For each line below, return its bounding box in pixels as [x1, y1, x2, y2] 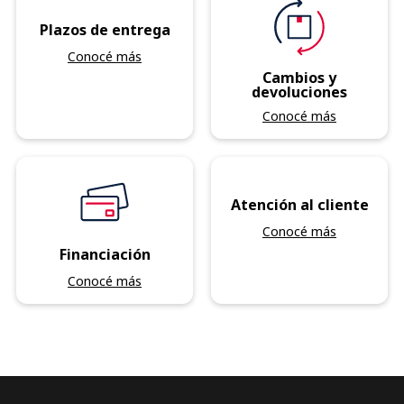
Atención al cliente [230, 195, 369, 216]
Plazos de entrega [39, 20, 170, 41]
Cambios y [262, 67, 336, 87]
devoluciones [252, 81, 347, 102]
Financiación [59, 244, 151, 265]
